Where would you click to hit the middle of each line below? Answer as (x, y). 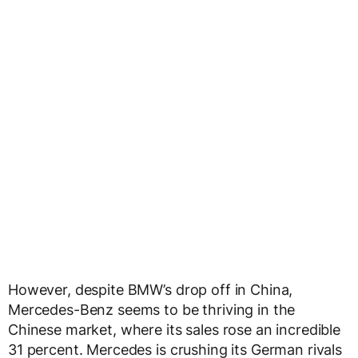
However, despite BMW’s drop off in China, (151, 290)
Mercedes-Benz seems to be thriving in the (152, 310)
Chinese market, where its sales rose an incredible (174, 330)
